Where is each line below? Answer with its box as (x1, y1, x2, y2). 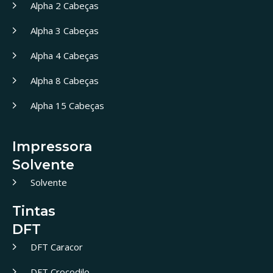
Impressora (12, 138, 92, 155)
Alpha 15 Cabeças (30, 99, 104, 112)
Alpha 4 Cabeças (30, 49, 99, 62)
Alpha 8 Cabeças (30, 74, 99, 87)
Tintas (12, 203, 55, 220)
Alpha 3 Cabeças (30, 24, 99, 37)
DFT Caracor (30, 241, 83, 253)
